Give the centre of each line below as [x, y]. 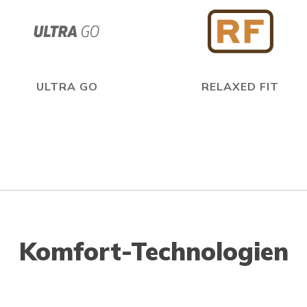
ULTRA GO [67, 86]
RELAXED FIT [240, 86]
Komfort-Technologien [153, 251]
